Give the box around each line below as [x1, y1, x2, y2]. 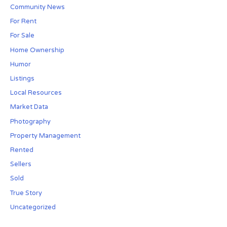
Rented [10, 145, 33, 154]
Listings [10, 74, 34, 83]
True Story [10, 188, 42, 197]
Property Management [10, 131, 81, 140]
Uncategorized [10, 203, 56, 211]
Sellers [10, 160, 31, 169]
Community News [10, 3, 65, 12]
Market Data [10, 103, 48, 111]
